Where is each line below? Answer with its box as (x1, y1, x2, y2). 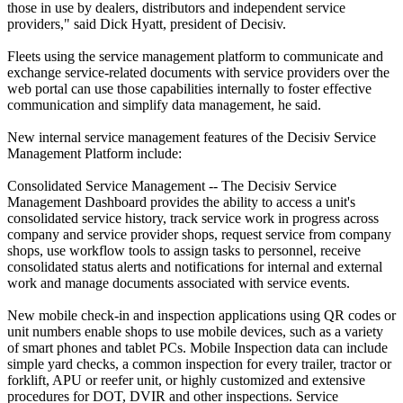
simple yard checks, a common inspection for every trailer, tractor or (7, 356, 391, 372)
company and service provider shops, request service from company (7, 227, 391, 243)
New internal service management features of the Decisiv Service (7, 130, 376, 146)
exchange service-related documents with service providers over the (7, 65, 390, 81)
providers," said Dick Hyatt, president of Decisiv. (7, 16, 286, 32)
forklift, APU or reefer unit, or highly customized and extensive (7, 372, 365, 389)
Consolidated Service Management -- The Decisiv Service (7, 178, 336, 194)
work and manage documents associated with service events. (7, 275, 350, 291)
